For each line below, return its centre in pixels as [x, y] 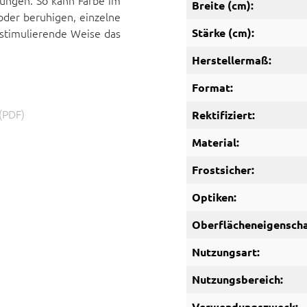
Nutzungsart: [226, 252]
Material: [216, 142]
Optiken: [214, 197]
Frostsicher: [223, 170]
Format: [212, 87]
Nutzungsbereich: [237, 279]
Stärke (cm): [223, 33]
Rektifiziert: [223, 115]
